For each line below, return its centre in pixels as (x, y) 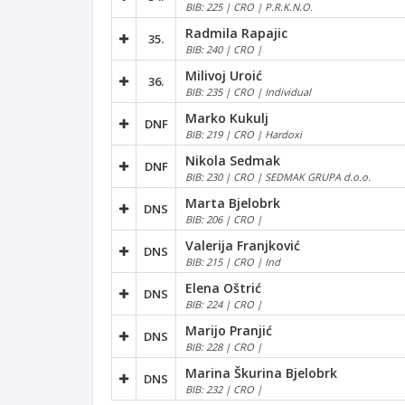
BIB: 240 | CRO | (224, 49)
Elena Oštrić (223, 287)
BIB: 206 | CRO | (224, 219)
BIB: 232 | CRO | (224, 389)
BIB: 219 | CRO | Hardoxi (244, 134)
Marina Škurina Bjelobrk (261, 372)
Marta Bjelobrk (233, 202)
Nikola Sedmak (233, 160)
